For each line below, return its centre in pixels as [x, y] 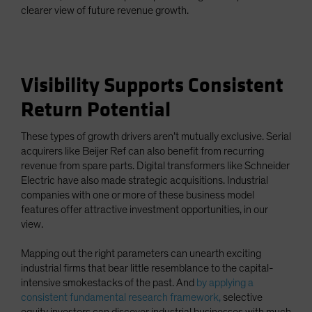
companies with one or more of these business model [138, 195]
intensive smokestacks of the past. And [109, 283]
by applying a [225, 283]
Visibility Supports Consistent [152, 86]
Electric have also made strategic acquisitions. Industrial [145, 181]
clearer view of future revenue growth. [105, 11]
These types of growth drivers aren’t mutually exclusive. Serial [156, 137]
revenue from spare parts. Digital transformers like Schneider [155, 166]
